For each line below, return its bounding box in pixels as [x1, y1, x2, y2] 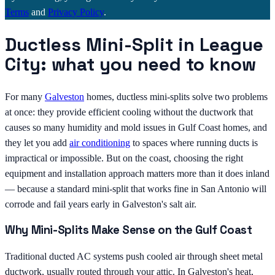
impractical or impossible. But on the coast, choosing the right [5, 153, 243, 164]
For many [5, 91, 45, 103]
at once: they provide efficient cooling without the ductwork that [5, 107, 253, 118]
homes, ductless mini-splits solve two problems [84, 91, 268, 103]
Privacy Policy [48, 7, 104, 18]
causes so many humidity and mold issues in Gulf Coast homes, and [5, 122, 267, 133]
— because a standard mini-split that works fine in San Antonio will [5, 184, 266, 195]
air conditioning [69, 137, 130, 149]
